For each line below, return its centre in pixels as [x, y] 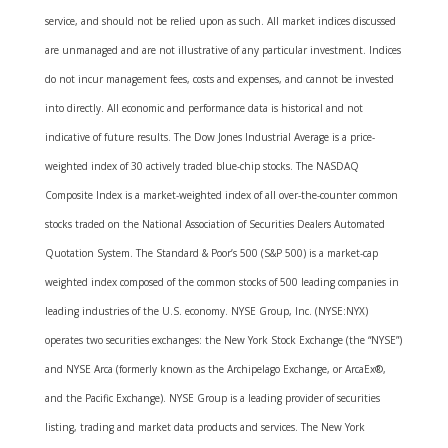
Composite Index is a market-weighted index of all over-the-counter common [221, 195]
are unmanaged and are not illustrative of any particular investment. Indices [222, 50]
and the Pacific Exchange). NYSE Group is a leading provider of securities [212, 398]
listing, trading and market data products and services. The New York [204, 427]
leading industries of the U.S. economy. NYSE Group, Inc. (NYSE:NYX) [206, 311]
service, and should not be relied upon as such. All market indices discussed [220, 21]
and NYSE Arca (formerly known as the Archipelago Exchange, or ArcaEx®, [215, 369]
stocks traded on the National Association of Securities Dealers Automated [214, 224]
